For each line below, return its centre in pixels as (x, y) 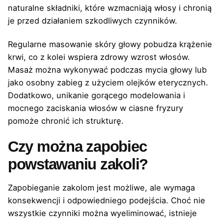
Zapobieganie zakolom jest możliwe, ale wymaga (101, 188)
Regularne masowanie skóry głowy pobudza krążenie (110, 44)
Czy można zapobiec (77, 146)
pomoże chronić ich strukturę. (66, 121)
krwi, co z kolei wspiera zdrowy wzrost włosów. (99, 57)
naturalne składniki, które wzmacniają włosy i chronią (110, 8)
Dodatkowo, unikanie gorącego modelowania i (96, 95)
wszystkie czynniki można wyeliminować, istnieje (102, 213)
